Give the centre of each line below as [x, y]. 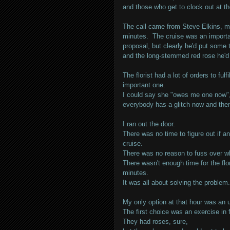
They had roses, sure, [155, 222]
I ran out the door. [149, 124]
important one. [144, 85]
